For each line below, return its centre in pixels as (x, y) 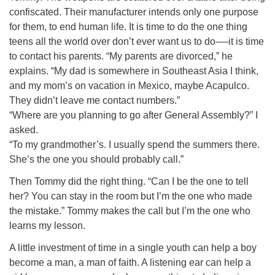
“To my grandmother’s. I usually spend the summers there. (134, 145)
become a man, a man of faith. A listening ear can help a (130, 262)
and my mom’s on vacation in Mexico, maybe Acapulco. (129, 86)
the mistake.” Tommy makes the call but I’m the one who (130, 211)
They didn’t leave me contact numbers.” (95, 100)
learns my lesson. (47, 226)
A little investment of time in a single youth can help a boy (133, 248)
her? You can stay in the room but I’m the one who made (131, 196)
